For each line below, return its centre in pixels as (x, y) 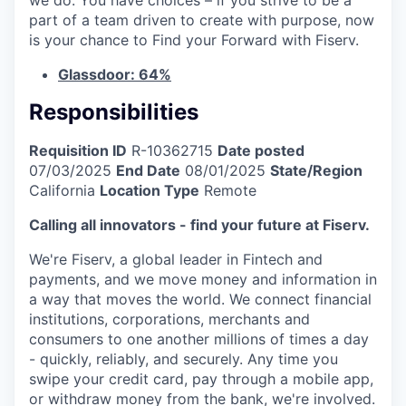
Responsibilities (114, 111)
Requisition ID (78, 150)
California (62, 190)
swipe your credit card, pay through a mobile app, (201, 378)
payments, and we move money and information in (203, 279)
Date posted (261, 150)
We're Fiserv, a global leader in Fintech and (176, 259)
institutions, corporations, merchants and (169, 319)
